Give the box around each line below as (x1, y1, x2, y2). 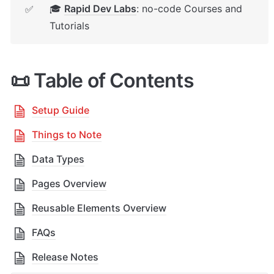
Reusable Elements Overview (32, 201, 166, 214)
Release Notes (32, 250, 98, 263)
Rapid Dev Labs (64, 2, 136, 15)
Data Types (32, 152, 84, 165)
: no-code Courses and (136, 2, 242, 15)
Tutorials (49, 20, 89, 32)
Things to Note (32, 128, 102, 141)
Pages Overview (32, 177, 106, 190)
